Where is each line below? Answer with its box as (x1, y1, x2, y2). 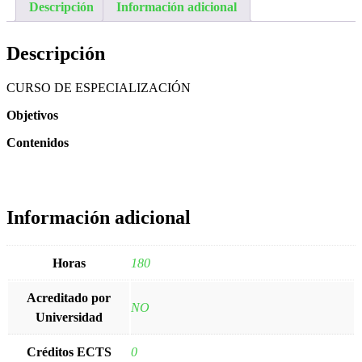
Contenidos (6, 135, 69, 149)
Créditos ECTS (26, 344, 112, 359)
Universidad (35, 309, 103, 324)
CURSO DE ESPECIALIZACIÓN (6, 80, 191, 95)
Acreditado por (27, 290, 111, 305)
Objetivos (6, 107, 58, 122)
